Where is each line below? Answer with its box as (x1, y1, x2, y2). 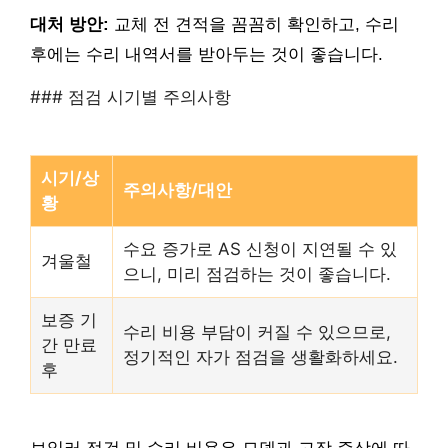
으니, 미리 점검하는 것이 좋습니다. (123, 264, 391, 285)
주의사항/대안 (123, 180, 232, 201)
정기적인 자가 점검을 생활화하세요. (123, 347, 398, 368)
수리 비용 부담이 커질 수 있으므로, (123, 322, 391, 343)
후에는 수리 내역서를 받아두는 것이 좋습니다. (30, 44, 383, 64)
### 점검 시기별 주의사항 (30, 86, 231, 107)
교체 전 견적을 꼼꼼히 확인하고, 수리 (109, 14, 399, 34)
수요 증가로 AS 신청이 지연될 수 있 (123, 239, 397, 260)
